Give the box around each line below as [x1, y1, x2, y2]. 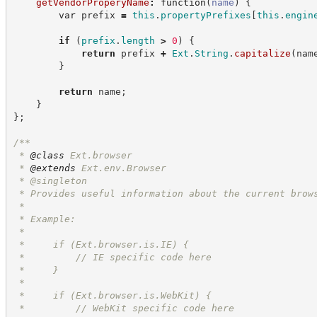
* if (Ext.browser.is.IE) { [13, 238, 189, 250]
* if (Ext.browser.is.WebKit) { [13, 289, 212, 301]
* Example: [13, 213, 76, 224]
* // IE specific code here [13, 251, 212, 263]
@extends [30, 162, 76, 173]
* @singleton [13, 175, 87, 186]
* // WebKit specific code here [13, 302, 234, 313]
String [194, 47, 229, 59]
